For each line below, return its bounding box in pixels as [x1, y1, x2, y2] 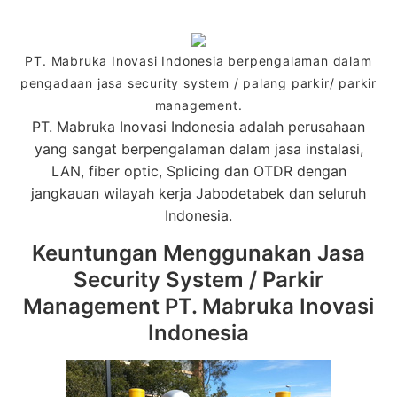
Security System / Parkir [74, 267, 323, 292]
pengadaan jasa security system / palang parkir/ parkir [19, 75, 378, 90]
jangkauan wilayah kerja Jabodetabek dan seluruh [31, 184, 366, 202]
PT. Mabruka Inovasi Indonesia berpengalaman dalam [25, 53, 372, 68]
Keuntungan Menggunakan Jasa [32, 240, 365, 266]
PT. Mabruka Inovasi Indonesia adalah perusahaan [32, 118, 365, 136]
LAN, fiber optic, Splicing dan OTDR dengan [51, 162, 346, 180]
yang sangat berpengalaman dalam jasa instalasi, [34, 140, 363, 158]
